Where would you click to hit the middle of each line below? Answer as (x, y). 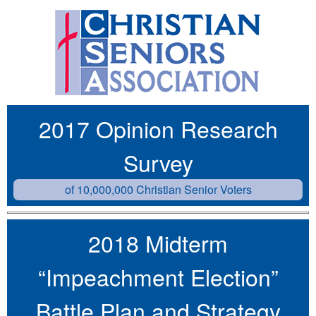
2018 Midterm (158, 242)
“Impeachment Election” (158, 276)
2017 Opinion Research (158, 128)
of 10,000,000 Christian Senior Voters (158, 189)
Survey (158, 162)
